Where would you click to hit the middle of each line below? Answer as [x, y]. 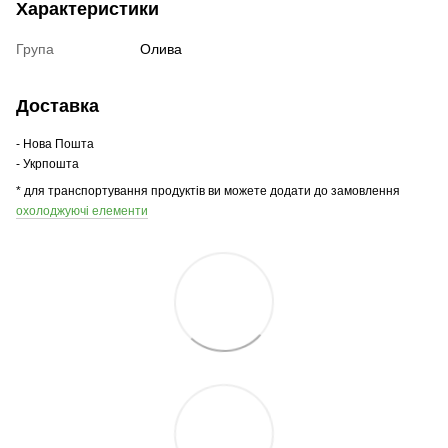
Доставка [57, 105]
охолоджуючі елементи [82, 210]
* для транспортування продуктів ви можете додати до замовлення [208, 190]
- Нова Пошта [55, 143]
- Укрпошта [47, 163]
